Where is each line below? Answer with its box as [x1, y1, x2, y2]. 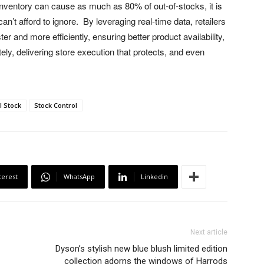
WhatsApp [64, 172, 95, 181]
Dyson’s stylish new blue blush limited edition [55, 243, 227, 255]
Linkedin [141, 172, 168, 181]
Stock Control [34, 101, 77, 110]
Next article [190, 228, 227, 237]
